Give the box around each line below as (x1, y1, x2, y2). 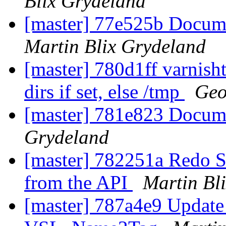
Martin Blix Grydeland (24, 35, 206, 58)
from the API (24, 172, 133, 194)
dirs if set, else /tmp (24, 81, 185, 103)
